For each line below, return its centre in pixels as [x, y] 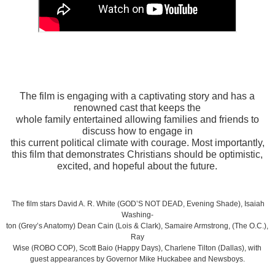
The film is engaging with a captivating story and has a [137, 96]
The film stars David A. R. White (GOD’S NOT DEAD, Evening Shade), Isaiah [137, 204]
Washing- [137, 215]
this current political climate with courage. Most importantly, [137, 143]
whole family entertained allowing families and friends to [137, 120]
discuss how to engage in [137, 131]
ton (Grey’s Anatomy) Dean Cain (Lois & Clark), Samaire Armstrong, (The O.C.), [137, 226]
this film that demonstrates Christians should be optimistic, [137, 155]
